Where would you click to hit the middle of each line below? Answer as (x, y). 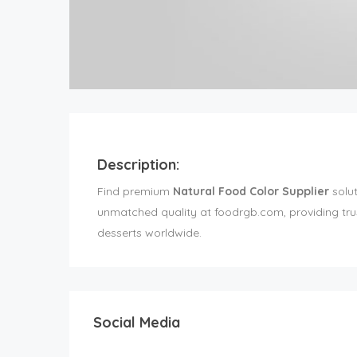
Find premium (135, 191)
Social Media (137, 322)
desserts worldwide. (149, 232)
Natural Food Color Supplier (251, 191)
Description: (138, 164)
